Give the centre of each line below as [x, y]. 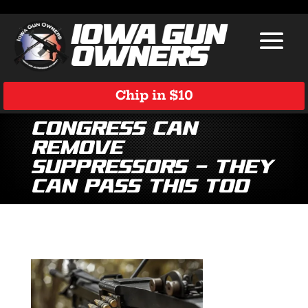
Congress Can [113, 129]
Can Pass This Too [139, 187]
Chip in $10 [154, 96]
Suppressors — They [151, 168]
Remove [76, 148]
